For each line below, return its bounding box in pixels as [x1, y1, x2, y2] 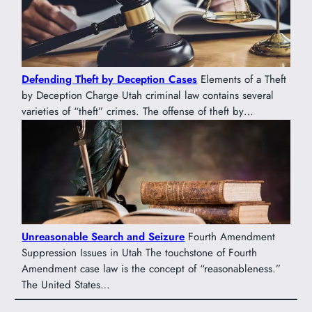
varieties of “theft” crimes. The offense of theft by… [22, 103, 254, 119]
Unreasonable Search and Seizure [22, 229, 185, 245]
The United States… [22, 277, 111, 293]
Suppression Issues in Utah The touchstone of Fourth [22, 245, 258, 261]
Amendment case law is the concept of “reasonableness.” [22, 261, 281, 277]
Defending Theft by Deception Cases [22, 71, 198, 87]
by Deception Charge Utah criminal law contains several [22, 87, 274, 103]
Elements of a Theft [197, 71, 287, 87]
